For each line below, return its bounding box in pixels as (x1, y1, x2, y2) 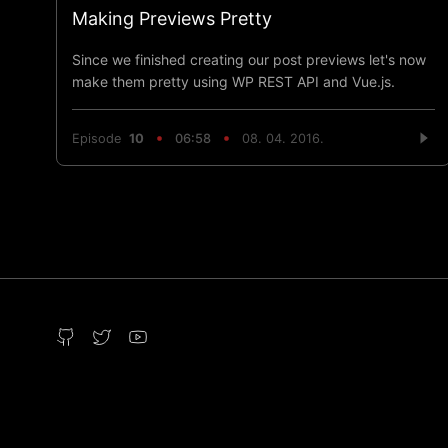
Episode (72, 130, 129, 146)
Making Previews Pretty (72, 8, 272, 30)
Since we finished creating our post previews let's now (72, 51, 426, 69)
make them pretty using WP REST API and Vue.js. (72, 73, 395, 91)
